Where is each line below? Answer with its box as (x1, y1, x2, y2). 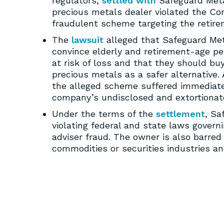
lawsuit (71, 34, 103, 45)
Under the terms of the (52, 108, 156, 119)
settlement (156, 108, 205, 119)
